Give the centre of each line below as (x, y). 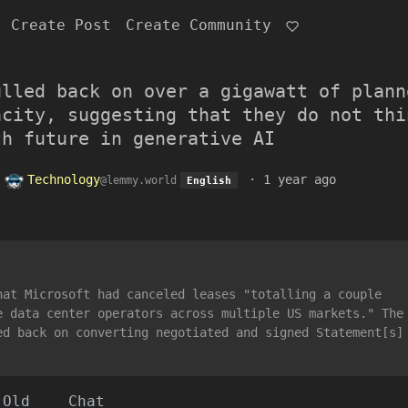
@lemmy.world (138, 180)
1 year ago (299, 179)
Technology (64, 179)
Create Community (199, 25)
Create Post (61, 25)
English (209, 180)
